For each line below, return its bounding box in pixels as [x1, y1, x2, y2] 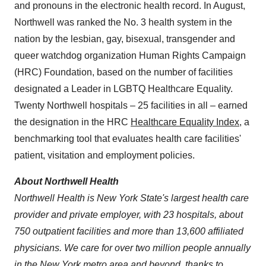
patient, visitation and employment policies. [14, 150, 195, 160]
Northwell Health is [14, 193, 97, 203]
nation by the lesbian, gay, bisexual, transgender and [14, 34, 235, 44]
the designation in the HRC [14, 117, 131, 127]
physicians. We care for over [14, 243, 133, 253]
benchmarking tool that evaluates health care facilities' [14, 134, 241, 144]
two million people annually [135, 243, 251, 253]
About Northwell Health [14, 176, 119, 186]
